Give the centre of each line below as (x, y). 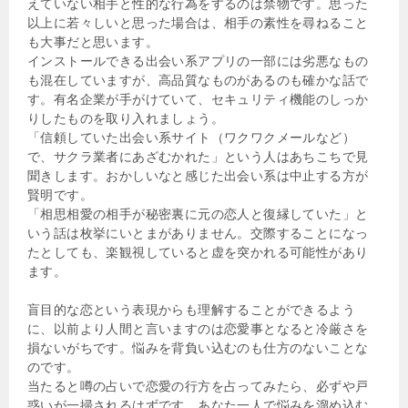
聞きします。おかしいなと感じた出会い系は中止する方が (198, 175)
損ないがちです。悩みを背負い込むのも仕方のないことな (198, 347)
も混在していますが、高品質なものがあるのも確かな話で (198, 80)
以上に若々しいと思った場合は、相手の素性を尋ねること (198, 22)
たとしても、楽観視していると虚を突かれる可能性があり (198, 252)
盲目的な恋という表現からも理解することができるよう (191, 309)
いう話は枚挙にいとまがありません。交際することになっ (198, 233)
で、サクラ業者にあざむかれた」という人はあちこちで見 (198, 156)
